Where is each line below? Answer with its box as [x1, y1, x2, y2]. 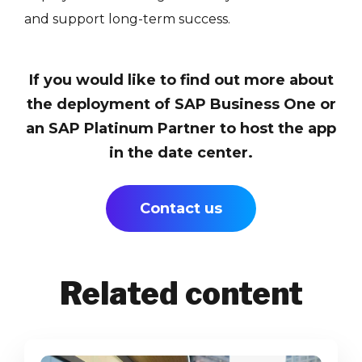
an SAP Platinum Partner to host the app [26, 119, 336, 137]
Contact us [140, 199, 222, 217]
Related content [59, 274, 303, 312]
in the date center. [109, 143, 253, 162]
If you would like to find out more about [28, 70, 334, 89]
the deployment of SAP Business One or [26, 95, 336, 113]
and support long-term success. [24, 11, 230, 27]
